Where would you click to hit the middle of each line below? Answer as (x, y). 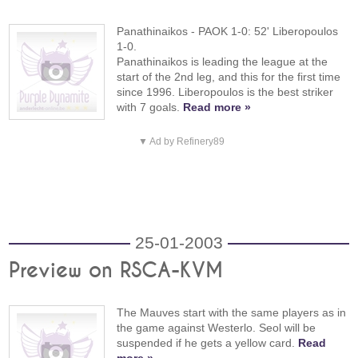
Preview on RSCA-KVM (116, 271)
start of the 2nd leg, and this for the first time (229, 76)
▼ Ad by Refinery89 (181, 142)
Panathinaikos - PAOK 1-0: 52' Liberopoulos (228, 31)
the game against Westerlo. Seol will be (217, 328)
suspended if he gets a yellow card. (208, 343)
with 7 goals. (150, 107)
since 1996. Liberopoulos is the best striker (225, 91)
